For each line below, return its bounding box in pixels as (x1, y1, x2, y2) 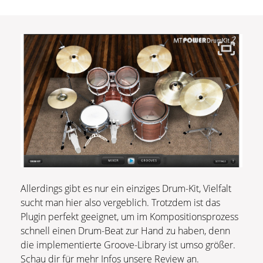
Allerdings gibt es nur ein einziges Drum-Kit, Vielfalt (21, 181, 231, 195)
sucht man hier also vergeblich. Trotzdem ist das (21, 195, 220, 209)
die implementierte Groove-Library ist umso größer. (21, 238, 235, 251)
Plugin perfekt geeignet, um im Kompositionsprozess (21, 210, 238, 223)
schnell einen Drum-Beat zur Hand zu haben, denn (21, 224, 230, 237)
